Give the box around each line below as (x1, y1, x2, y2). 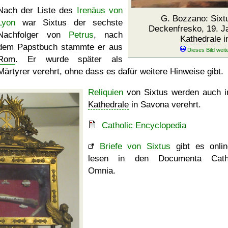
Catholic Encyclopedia (102, 121, 186, 130)
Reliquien (88, 88, 123, 97)
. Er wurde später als (15, 54, 123, 64)
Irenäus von (76, 6, 123, 15)
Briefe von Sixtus (99, 141, 171, 151)
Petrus (69, 30, 94, 40)
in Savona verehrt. (129, 100, 201, 109)
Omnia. (88, 166, 116, 176)
